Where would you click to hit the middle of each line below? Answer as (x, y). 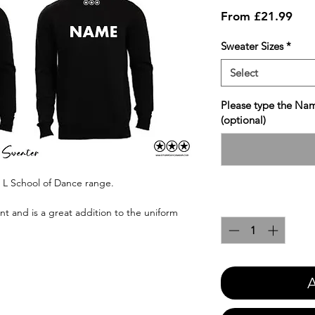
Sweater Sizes (252, 46)
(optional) (243, 120)
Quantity (241, 204)
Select (244, 73)
